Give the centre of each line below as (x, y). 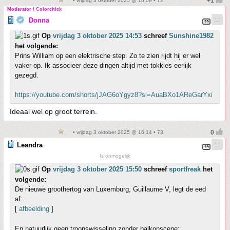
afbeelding (34, 208)
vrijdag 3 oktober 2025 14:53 (97, 35)
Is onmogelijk (115, 156)
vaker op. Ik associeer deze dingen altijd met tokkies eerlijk (103, 65)
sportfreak (185, 169)
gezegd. (27, 75)
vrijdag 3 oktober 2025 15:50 (97, 169)
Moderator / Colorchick (34, 9)
